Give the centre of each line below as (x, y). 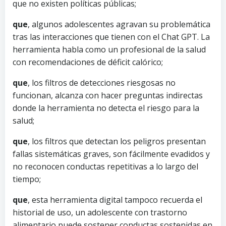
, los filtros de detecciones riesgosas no (102, 82)
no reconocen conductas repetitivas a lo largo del (105, 166)
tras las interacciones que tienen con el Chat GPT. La (111, 37)
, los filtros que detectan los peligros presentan (117, 141)
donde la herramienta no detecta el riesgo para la (106, 108)
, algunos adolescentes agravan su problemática (119, 24)
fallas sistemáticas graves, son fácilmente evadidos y (111, 154)
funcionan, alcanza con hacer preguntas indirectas (108, 95)
